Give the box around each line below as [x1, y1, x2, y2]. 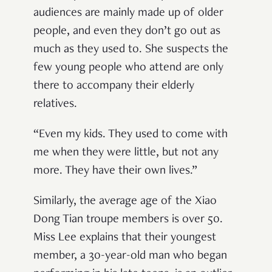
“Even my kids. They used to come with [33, 128, 228, 141]
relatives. [33, 98, 80, 110]
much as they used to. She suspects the [33, 43, 228, 56]
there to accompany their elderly [33, 80, 194, 92]
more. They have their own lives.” [33, 165, 197, 177]
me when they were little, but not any [33, 146, 219, 159]
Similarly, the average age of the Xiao [33, 195, 217, 208]
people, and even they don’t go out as [33, 25, 220, 38]
